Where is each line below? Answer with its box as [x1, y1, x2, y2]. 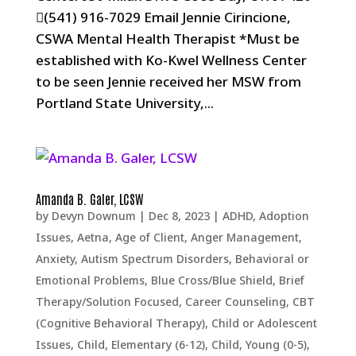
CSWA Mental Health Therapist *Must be [35, 29, 300, 48]
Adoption [258, 208, 309, 223]
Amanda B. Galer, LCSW [35, 191, 144, 207]
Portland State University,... [35, 94, 214, 112]
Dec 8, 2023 [148, 208, 210, 223]
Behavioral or [234, 251, 309, 266]
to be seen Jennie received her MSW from [35, 72, 301, 91]
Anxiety [35, 251, 75, 266]
